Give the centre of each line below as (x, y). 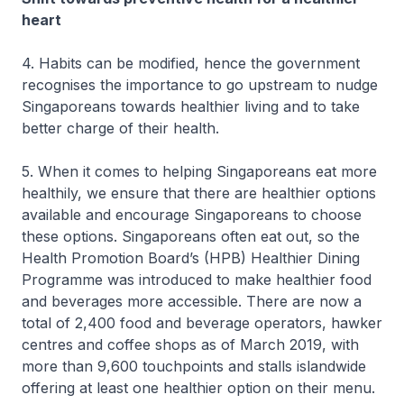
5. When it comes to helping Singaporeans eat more (199, 171)
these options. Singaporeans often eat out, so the (191, 236)
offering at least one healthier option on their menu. (198, 388)
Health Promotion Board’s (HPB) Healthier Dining (191, 258)
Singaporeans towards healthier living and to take (191, 106)
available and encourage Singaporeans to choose (192, 215)
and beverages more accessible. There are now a (192, 301)
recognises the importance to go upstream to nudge (200, 85)
